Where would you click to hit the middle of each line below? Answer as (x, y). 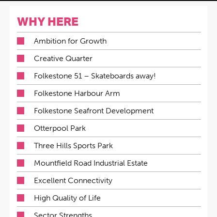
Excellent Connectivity (73, 180)
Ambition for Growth (70, 41)
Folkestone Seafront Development (94, 111)
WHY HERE (48, 21)
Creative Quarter (63, 58)
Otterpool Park (60, 128)
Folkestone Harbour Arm (77, 93)
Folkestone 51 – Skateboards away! (95, 76)
